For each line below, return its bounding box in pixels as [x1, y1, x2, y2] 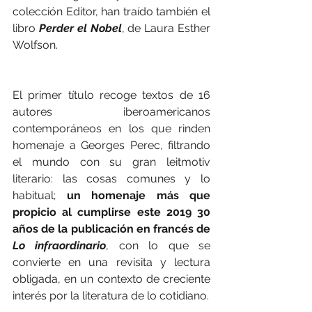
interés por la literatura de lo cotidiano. [13, 289, 209, 303]
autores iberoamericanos [13, 105, 210, 119]
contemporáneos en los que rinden [13, 122, 210, 136]
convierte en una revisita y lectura [13, 256, 210, 270]
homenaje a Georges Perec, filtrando [13, 139, 210, 153]
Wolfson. [13, 38, 58, 52]
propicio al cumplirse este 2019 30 [13, 205, 210, 219]
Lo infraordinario [13, 239, 107, 253]
